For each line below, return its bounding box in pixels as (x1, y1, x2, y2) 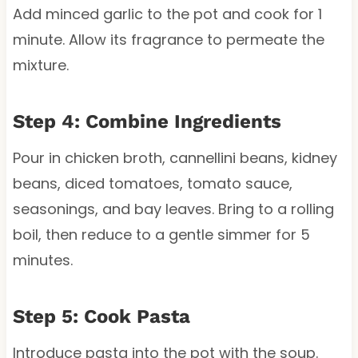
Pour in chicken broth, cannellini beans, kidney (12, 147, 337, 168)
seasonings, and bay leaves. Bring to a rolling (12, 198, 334, 219)
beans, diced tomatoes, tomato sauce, (12, 173, 292, 193)
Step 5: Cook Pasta (12, 304, 190, 328)
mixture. (12, 54, 69, 75)
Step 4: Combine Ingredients (12, 109, 281, 133)
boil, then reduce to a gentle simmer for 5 (12, 224, 310, 245)
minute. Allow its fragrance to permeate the (12, 29, 324, 50)
